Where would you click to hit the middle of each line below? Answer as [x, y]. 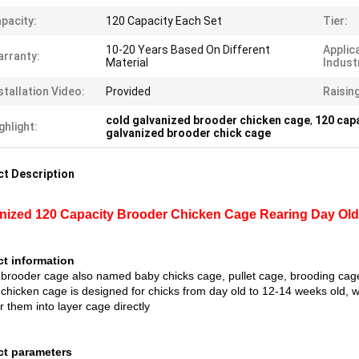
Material [127, 63]
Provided [128, 91]
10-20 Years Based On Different [188, 50]
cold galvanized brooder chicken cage [208, 120]
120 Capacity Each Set [164, 21]
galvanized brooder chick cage [188, 133]
